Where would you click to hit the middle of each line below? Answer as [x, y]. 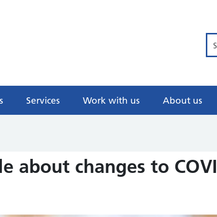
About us [182, 100]
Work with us [111, 100]
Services [43, 100]
